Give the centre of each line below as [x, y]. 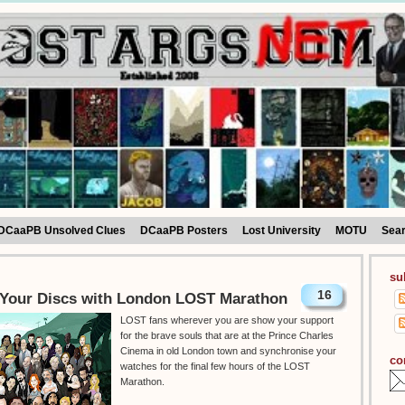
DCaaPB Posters [184, 231]
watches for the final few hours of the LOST [215, 367]
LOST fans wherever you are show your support [227, 320]
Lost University [281, 231]
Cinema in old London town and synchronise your [228, 351]
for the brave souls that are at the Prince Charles [227, 336]
